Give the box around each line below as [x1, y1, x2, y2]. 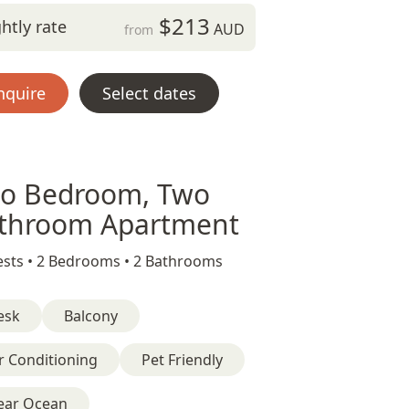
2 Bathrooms [133, 251, 223, 271]
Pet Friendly [142, 350, 223, 370]
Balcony [64, 306, 118, 326]
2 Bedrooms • [37, 251, 133, 271]
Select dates [102, 82, 196, 104]
